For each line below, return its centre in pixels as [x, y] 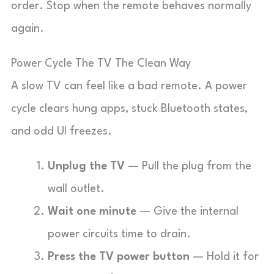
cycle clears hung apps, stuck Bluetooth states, [129, 109]
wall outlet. [76, 189]
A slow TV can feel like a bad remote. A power [129, 86]
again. [28, 29]
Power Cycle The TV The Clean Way [101, 64]
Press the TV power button [119, 257]
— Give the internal [187, 212]
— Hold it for [224, 257]
